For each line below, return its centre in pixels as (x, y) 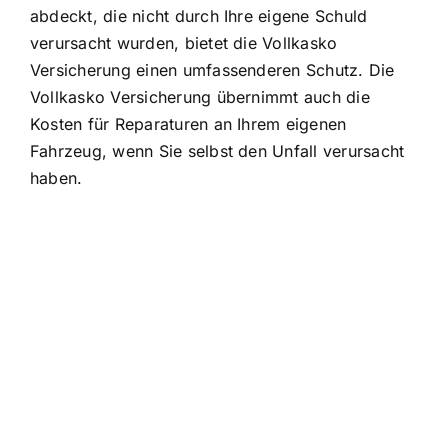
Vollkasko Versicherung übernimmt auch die (200, 96)
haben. (56, 177)
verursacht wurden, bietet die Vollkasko (184, 42)
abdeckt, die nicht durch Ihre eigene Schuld (199, 15)
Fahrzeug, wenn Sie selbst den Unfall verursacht (217, 150)
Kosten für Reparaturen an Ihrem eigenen (188, 123)
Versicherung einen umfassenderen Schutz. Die (212, 69)
